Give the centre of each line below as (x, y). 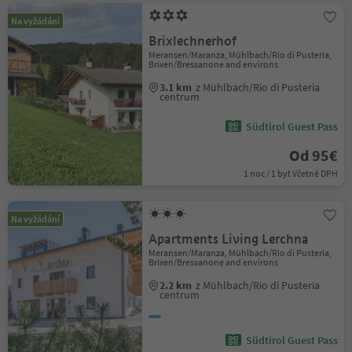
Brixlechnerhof (193, 41)
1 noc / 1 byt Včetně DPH (290, 173)
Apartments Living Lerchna (229, 239)
